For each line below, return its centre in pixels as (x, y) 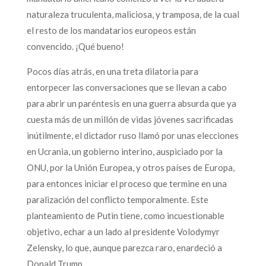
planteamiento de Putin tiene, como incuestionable (125, 215)
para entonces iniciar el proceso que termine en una (126, 183)
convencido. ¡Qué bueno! (75, 46)
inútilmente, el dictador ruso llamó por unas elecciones (132, 135)
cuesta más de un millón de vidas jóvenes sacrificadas (130, 119)
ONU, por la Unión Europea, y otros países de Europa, (130, 167)
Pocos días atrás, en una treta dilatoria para (112, 71)
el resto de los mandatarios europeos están (111, 30)
